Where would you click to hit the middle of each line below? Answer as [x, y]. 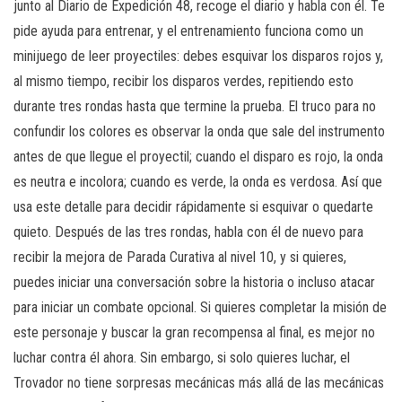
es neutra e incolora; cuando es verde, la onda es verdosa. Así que [198, 181]
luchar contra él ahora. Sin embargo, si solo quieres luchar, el [182, 357]
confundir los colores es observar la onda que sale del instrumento [199, 131]
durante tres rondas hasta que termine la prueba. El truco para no [195, 106]
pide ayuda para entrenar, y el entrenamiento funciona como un [188, 31]
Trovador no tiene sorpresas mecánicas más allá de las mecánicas [199, 382]
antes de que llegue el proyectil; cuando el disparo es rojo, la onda [198, 156]
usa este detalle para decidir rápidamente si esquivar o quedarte [193, 206]
